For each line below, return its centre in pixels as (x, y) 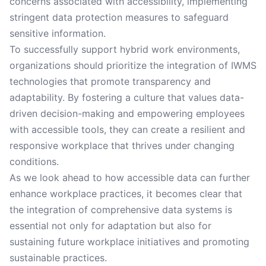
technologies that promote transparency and (110, 81)
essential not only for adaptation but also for (110, 226)
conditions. (34, 161)
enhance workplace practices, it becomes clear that (126, 194)
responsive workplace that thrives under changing (122, 145)
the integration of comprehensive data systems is (121, 210)
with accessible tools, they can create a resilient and (127, 129)
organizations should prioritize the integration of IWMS (133, 65)
